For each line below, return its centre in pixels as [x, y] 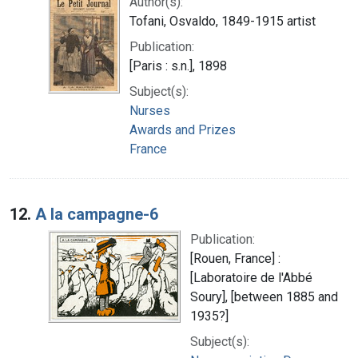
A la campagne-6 [97, 214]
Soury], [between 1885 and [264, 296]
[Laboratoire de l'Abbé [251, 277]
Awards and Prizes [183, 129]
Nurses [150, 110]
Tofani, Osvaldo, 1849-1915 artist [223, 21]
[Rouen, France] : [235, 258]
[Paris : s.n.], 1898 [178, 66]
